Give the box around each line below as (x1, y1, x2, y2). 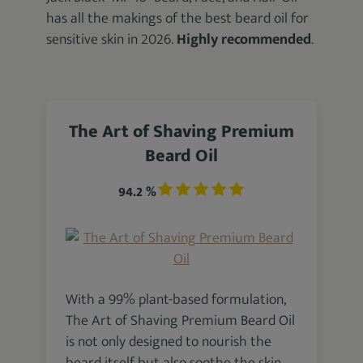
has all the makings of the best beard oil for (46, 6, 310, 31)
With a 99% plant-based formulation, (66, 288, 287, 312)
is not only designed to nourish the (66, 330, 272, 354)
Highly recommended (177, 28, 312, 52)
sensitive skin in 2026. (46, 28, 177, 52)
